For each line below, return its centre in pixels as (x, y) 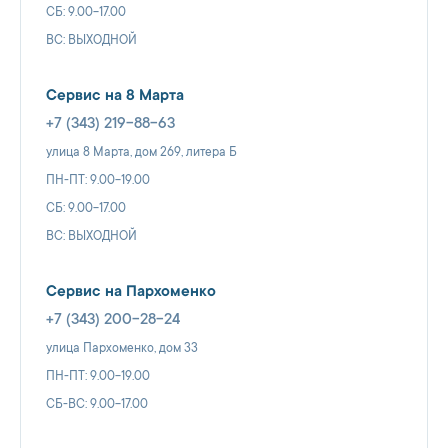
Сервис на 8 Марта (115, 96)
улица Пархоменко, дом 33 (122, 348)
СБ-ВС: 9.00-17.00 (97, 404)
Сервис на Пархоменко (131, 292)
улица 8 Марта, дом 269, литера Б (141, 152)
